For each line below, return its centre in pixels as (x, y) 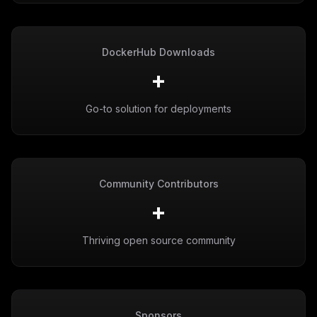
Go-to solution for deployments (158, 109)
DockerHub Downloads (158, 52)
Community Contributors (158, 184)
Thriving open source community (158, 240)
